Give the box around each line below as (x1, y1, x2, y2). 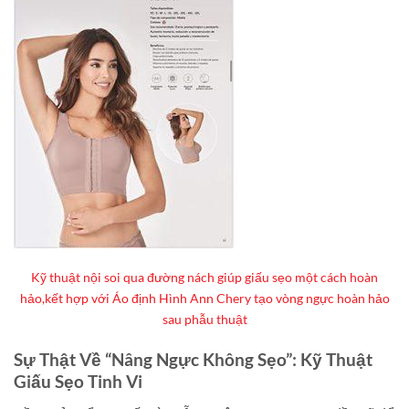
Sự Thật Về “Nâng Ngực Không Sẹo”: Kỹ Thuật (14, 349, 372, 371)
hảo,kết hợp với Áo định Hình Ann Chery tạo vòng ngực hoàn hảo (19, 290, 390, 307)
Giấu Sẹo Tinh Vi (14, 371, 142, 393)
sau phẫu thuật (162, 311, 247, 328)
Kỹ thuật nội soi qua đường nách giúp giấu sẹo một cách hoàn (31, 269, 378, 286)
